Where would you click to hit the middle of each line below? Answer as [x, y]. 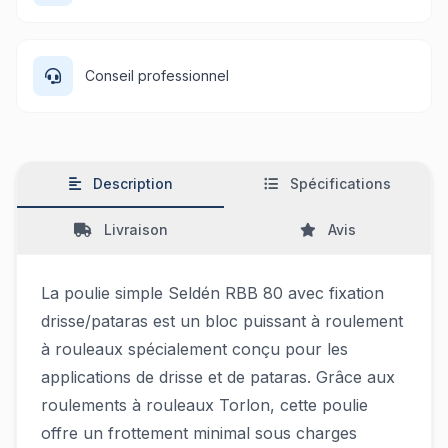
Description [132, 183]
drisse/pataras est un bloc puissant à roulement [222, 321]
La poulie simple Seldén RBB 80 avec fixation [212, 293]
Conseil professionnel [157, 75]
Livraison [135, 229]
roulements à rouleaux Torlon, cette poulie [204, 405]
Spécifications [340, 183]
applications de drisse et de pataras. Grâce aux [218, 377]
